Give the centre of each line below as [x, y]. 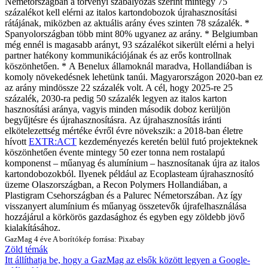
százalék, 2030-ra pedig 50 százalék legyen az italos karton [116, 98]
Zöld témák [26, 249]
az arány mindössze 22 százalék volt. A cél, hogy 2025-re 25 [119, 87]
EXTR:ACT [53, 141]
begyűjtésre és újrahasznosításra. [66, 120]
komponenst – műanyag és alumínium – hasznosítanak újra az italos [132, 163]
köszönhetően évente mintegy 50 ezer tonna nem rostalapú [115, 152]
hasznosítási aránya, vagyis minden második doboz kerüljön [118, 109]
